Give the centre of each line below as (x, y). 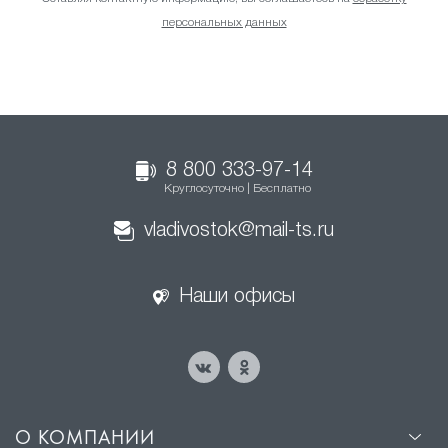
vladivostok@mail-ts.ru (239, 231)
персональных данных (224, 22)
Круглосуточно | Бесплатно (237, 188)
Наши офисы (237, 297)
